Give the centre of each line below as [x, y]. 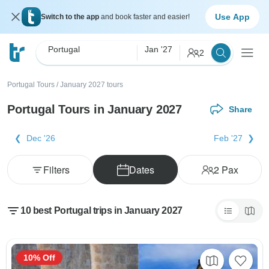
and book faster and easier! [145, 17]
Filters [56, 170]
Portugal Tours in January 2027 [95, 109]
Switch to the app [71, 17]
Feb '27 [228, 138]
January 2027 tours [92, 85]
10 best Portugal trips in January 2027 [101, 210]
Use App [232, 17]
